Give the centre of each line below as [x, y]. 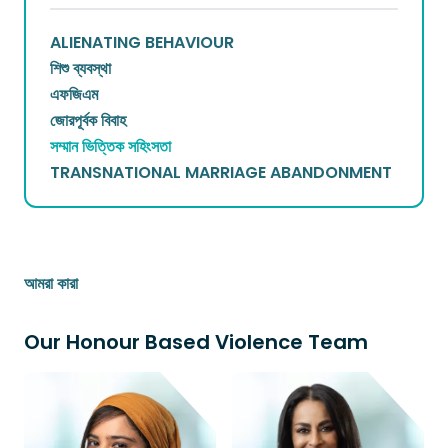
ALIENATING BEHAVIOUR [142, 42]
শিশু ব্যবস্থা [80, 68]
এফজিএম [74, 94]
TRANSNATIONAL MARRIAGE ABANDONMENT [221, 172]
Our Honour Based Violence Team [196, 341]
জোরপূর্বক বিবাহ [88, 120]
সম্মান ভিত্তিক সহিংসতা [110, 146]
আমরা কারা [51, 283]
